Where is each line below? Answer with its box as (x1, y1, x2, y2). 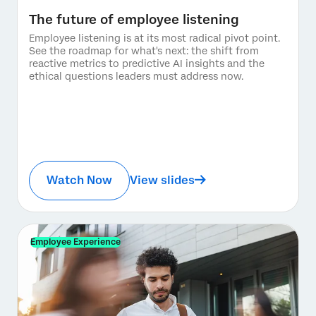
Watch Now (47, 173, 112, 187)
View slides (130, 173, 195, 187)
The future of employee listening (29, 11, 239, 27)
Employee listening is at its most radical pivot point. (29, 32, 280, 44)
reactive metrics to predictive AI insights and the (29, 57, 265, 69)
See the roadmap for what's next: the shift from (29, 44, 259, 56)
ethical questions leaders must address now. (29, 70, 243, 82)
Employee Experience (30, 236, 121, 247)
